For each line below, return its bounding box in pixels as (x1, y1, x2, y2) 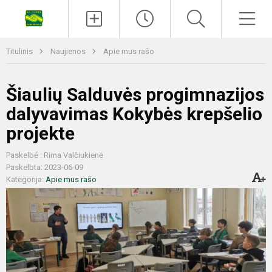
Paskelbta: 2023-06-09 (6, 163, 83, 172)
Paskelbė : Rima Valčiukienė (6, 151, 103, 160)
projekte (6, 123, 75, 144)
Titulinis (6, 47, 35, 56)
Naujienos (50, 47, 87, 56)
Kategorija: (6, 175, 46, 184)
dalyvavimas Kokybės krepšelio (6, 103, 262, 124)
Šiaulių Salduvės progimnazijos (6, 84, 264, 105)
